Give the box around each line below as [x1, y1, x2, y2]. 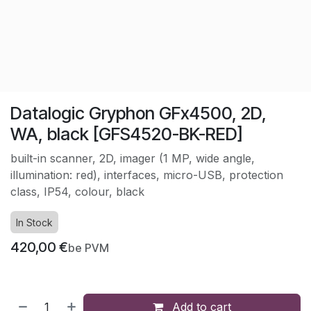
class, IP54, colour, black [10, 184, 144, 199]
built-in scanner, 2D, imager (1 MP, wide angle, [10, 151, 255, 165]
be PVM [68, 240, 109, 255]
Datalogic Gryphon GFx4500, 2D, [10, 102, 267, 124]
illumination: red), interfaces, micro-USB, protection [10, 167, 283, 182]
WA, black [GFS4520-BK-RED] [10, 123, 243, 144]
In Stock [16, 216, 53, 228]
